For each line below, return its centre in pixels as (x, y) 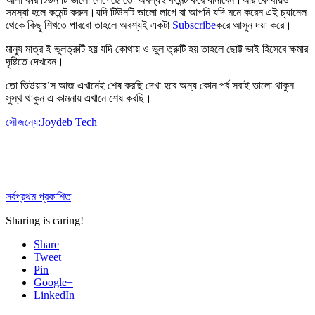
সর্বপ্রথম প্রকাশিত (38, 196)
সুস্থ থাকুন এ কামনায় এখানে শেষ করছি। (79, 98)
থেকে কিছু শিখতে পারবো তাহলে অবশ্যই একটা (89, 25)
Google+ (53, 282)
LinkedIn (54, 295)
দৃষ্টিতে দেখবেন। (35, 61)
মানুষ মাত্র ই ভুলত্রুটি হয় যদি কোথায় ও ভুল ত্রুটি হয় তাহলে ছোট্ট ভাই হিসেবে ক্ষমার (157, 49)
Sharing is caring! (45, 220)
